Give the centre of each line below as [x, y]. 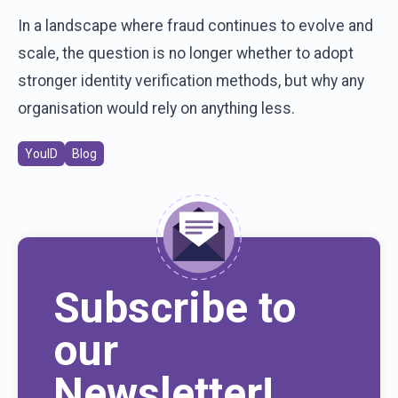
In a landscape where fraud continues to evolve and [195, 26]
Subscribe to [175, 308]
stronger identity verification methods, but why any [191, 81]
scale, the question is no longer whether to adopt [186, 54]
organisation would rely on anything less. [156, 109]
